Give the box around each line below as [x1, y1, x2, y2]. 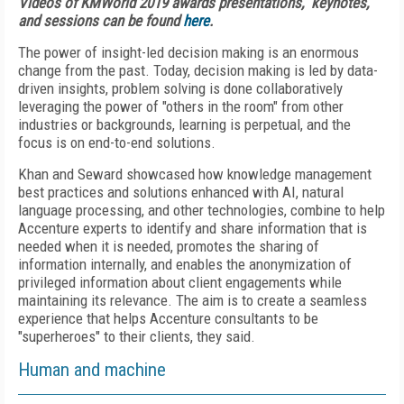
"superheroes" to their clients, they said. [18, 327, 255, 345]
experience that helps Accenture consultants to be [18, 309, 318, 327]
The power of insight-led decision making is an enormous [18, 43, 359, 61]
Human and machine [18, 359, 166, 381]
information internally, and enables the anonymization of [18, 255, 352, 273]
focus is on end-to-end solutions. [18, 133, 216, 151]
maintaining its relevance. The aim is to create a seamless [18, 291, 367, 309]
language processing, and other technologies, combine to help [18, 201, 385, 219]
